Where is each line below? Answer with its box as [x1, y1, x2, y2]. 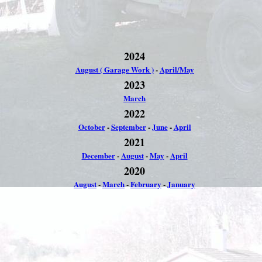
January [167, 178, 195, 189]
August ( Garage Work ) [75, 64, 154, 75]
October [78, 121, 105, 132]
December [81, 150, 115, 161]
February [130, 178, 161, 189]
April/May [159, 64, 194, 75]
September [111, 121, 146, 132]
